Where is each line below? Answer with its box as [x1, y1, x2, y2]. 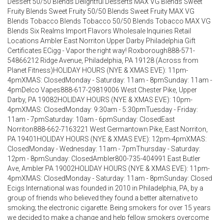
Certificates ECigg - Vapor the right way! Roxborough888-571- [7, 46, 195, 55]
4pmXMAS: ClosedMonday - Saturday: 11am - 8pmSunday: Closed [7, 174, 212, 182]
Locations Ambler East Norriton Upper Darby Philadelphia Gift [7, 36, 195, 45]
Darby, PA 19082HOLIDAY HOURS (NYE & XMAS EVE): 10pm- [7, 95, 192, 104]
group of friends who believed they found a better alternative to [7, 193, 198, 202]
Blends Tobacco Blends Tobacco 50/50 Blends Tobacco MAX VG [7, 17, 211, 25]
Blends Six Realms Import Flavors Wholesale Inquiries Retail [7, 27, 191, 35]
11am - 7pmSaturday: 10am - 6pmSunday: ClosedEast [7, 115, 175, 123]
